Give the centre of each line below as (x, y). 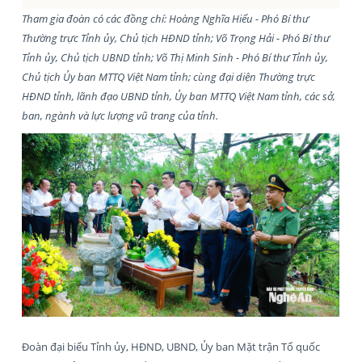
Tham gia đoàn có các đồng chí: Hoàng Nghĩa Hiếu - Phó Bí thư (165, 18)
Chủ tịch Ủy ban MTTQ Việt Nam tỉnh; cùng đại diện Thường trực (168, 76)
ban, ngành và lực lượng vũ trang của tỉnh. (120, 115)
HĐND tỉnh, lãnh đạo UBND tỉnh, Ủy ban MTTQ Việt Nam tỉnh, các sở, (179, 96)
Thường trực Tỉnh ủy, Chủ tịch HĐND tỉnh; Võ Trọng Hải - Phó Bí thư (176, 38)
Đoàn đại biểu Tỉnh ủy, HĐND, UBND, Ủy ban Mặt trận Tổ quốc (171, 346)
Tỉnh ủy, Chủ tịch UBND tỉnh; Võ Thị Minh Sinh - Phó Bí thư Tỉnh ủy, (175, 57)
